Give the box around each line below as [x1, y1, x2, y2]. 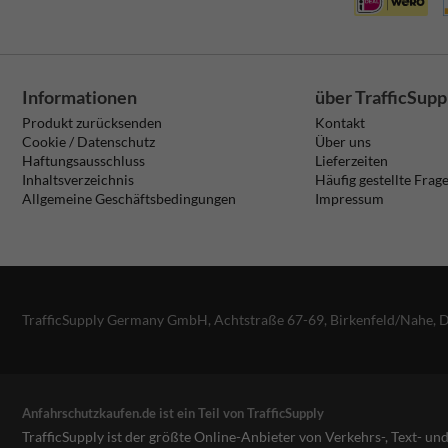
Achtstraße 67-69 [214, 311, 324, 328]
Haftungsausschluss [22, 151, 145, 169]
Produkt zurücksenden [22, 113, 162, 131]
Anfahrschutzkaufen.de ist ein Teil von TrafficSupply [22, 404, 324, 421]
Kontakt [315, 113, 366, 131]
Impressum [315, 189, 385, 207]
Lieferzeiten [315, 151, 389, 169]
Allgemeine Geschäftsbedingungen [22, 189, 236, 207]
